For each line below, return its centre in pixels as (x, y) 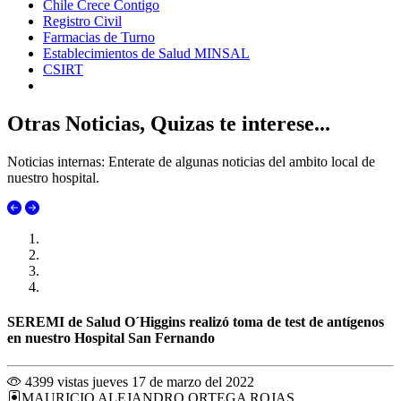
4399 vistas (55, 382)
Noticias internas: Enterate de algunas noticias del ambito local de (191, 161)
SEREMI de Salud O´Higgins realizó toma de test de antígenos (196, 321)
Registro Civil (82, 21)
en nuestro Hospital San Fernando (111, 337)
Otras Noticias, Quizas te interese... (169, 123)
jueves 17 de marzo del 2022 (173, 382)
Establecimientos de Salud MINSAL (146, 53)
